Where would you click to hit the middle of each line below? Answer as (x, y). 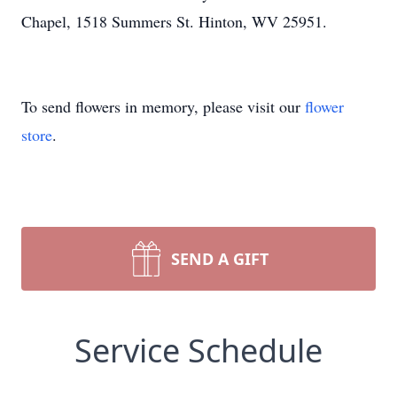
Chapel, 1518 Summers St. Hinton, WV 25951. (174, 21)
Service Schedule (198, 350)
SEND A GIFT (220, 259)
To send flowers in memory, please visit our (163, 106)
